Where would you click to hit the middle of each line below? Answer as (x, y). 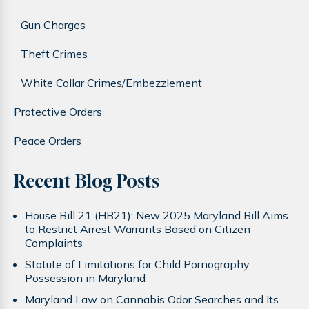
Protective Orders (58, 112)
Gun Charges (53, 25)
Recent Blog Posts (87, 181)
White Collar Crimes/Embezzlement (111, 83)
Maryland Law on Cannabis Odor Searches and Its (152, 299)
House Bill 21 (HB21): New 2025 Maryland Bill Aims (157, 215)
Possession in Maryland (85, 278)
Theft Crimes (54, 54)
